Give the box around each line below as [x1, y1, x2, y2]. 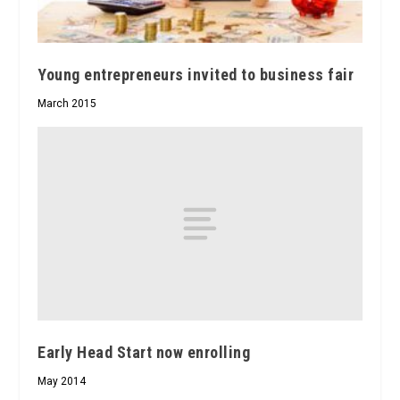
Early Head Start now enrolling [37, 343, 251, 362]
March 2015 [37, 96, 97, 110]
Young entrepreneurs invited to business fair [37, 64, 354, 84]
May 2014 [37, 375, 87, 388]
